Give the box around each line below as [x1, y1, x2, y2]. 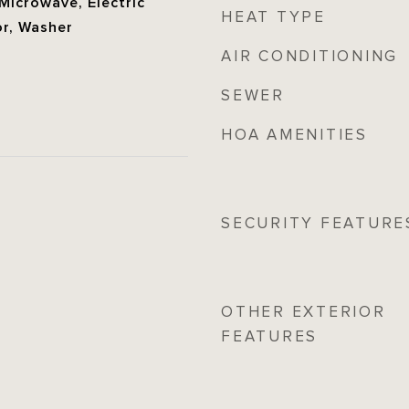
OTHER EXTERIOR [221, 303, 386, 321]
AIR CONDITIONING [221, 47, 398, 66]
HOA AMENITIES [221, 126, 368, 144]
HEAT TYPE [221, 8, 326, 26]
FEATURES [221, 328, 318, 346]
